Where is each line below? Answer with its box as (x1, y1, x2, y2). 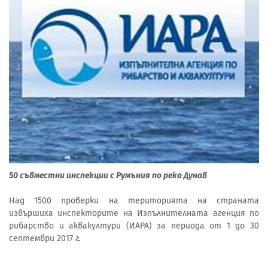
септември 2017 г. (9, 233, 80, 243)
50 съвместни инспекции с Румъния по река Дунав (9, 170, 207, 181)
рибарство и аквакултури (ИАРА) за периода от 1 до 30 (9, 220, 259, 231)
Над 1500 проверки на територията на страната (9, 195, 259, 206)
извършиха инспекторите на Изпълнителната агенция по (9, 208, 259, 218)
